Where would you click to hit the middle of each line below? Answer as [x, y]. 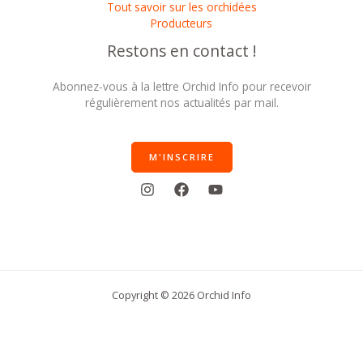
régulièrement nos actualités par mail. [181, 102]
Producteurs [181, 23]
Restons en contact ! [181, 51]
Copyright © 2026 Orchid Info [181, 295]
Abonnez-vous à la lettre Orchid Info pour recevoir [181, 86]
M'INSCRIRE [181, 156]
